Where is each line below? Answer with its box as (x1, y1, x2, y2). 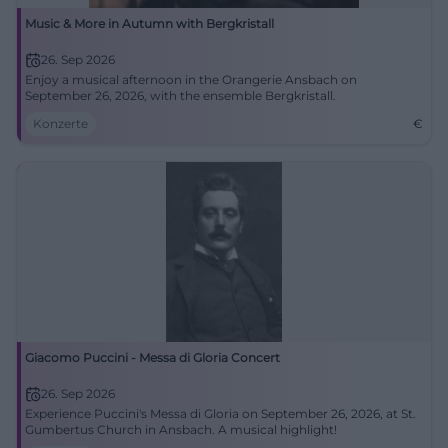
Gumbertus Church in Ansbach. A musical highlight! (25, 422, 337, 437)
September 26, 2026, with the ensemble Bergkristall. (25, 88, 336, 103)
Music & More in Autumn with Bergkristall (25, 16, 274, 31)
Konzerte (33, 116, 88, 131)
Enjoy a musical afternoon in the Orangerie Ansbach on (25, 72, 357, 87)
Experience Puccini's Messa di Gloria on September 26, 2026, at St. (25, 406, 416, 421)
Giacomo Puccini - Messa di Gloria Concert (25, 350, 280, 365)
